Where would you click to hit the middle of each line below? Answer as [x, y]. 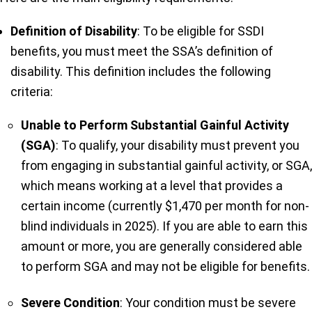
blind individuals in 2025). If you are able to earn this [164, 226]
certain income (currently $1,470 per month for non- [165, 205]
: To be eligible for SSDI [201, 31]
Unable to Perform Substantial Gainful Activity [155, 125]
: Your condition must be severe [208, 302]
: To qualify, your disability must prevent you [178, 145]
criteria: [32, 91]
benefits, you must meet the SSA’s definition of [142, 51]
